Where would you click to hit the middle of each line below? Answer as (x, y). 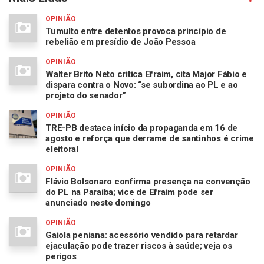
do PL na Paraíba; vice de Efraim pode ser (129, 192)
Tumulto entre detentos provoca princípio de (136, 31)
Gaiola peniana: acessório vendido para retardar (142, 235)
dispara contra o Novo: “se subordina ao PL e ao (142, 85)
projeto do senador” (86, 95)
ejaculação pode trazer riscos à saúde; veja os (139, 245)
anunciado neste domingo (98, 202)
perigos (61, 256)
